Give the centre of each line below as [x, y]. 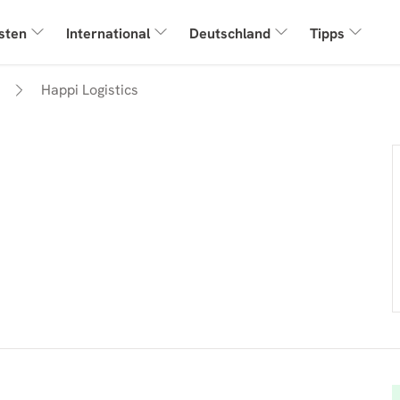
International [108, 33]
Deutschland [230, 33]
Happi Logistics [90, 90]
